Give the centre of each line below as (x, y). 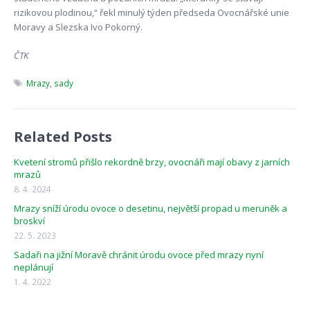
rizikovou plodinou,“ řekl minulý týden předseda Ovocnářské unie (151, 13)
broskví (29, 221)
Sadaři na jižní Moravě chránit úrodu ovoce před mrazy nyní (138, 255)
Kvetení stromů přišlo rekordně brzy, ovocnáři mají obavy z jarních (152, 162)
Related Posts (63, 137)
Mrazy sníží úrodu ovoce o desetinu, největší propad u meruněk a (150, 209)
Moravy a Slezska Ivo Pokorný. (78, 27)
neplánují (33, 267)
